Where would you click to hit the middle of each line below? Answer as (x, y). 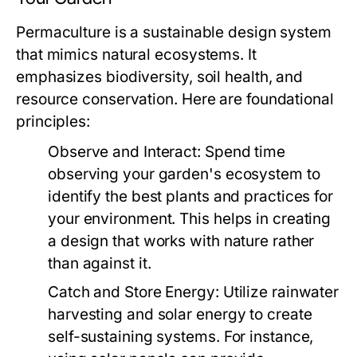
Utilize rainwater (279, 292)
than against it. (100, 263)
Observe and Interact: (125, 152)
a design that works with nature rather (181, 241)
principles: (53, 122)
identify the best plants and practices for (191, 196)
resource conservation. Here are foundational (175, 99)
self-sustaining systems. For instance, (181, 337)
